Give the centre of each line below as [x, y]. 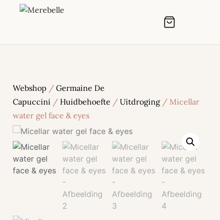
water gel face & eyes [51, 115]
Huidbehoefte [85, 102]
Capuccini [32, 102]
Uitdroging [140, 102]
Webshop [30, 88]
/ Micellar [180, 102]
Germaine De [80, 88]
